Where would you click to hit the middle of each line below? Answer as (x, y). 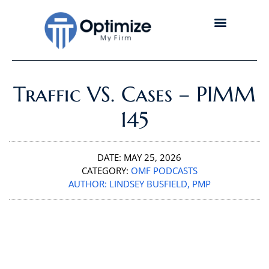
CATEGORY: (106, 171)
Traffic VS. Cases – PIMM (134, 95)
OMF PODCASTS (164, 171)
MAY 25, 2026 (153, 158)
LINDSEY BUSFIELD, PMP (159, 184)
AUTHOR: (87, 184)
